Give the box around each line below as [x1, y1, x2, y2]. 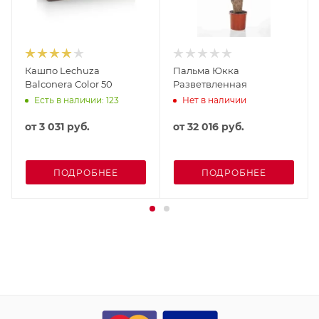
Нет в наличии [182, 94, 246, 105]
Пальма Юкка [173, 64, 239, 76]
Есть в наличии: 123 [34, 94, 119, 105]
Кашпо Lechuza [25, 64, 100, 76]
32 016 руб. [187, 120, 244, 133]
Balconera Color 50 [25, 78, 113, 90]
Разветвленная [173, 78, 247, 90]
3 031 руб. [39, 120, 90, 133]
